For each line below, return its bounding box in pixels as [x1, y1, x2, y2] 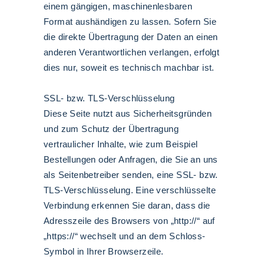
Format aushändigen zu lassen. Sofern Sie [44, 16, 216, 27]
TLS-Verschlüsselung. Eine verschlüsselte [44, 185, 216, 195]
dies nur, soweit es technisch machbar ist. [44, 62, 214, 72]
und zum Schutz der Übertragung [44, 124, 179, 134]
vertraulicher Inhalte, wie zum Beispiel [44, 139, 198, 149]
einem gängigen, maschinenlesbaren [44, 1, 193, 11]
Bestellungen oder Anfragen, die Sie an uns [44, 154, 218, 164]
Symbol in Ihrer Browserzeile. [44, 246, 164, 256]
